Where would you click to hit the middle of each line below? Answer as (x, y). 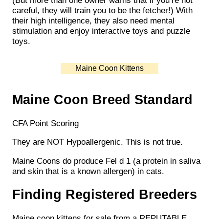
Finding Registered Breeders (105, 194)
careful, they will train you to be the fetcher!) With (102, 11)
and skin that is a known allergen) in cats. (88, 171)
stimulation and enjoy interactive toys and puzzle (101, 31)
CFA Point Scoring (45, 123)
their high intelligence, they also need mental (93, 21)
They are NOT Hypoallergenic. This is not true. (98, 142)
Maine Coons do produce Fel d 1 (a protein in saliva (106, 161)
